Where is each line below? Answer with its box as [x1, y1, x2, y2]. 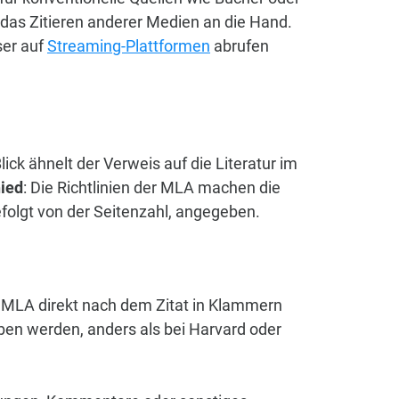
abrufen [210, 37, 269, 55]
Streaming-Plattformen [47, 37, 210, 55]
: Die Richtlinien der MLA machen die [23, 178, 281, 197]
